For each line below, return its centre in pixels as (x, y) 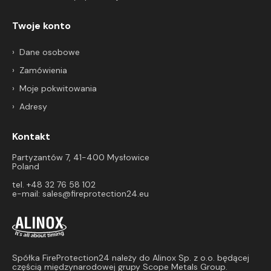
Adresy (33, 106)
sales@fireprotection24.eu (96, 193)
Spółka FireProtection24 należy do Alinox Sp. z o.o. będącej (131, 258)
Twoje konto (41, 26)
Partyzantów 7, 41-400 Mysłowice (81, 157)
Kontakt (31, 136)
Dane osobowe (50, 52)
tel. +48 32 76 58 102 (54, 184)
